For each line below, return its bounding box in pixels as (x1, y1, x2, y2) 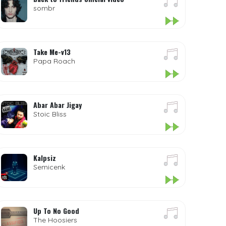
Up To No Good (33, 205, 80, 216)
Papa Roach (33, 56, 76, 66)
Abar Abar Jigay (33, 99, 82, 110)
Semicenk (33, 162, 66, 172)
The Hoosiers (33, 215, 78, 224)
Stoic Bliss (33, 109, 67, 119)
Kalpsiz (33, 152, 56, 163)
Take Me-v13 (33, 46, 71, 57)
